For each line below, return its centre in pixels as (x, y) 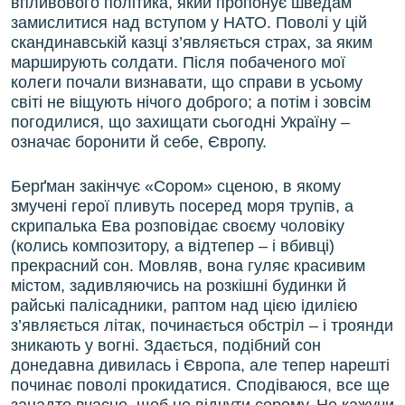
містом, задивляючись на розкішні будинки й (179, 286)
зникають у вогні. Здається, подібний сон (166, 346)
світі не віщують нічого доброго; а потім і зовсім (191, 103)
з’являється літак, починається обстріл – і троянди (202, 326)
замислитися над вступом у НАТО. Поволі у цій (189, 23)
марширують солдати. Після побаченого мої (178, 63)
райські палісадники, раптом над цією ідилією (184, 306)
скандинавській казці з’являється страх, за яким (192, 43)
